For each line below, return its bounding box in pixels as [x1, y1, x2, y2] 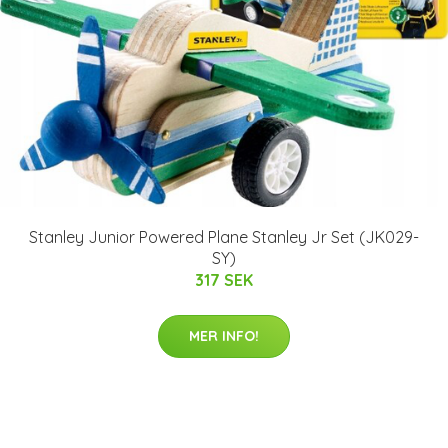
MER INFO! [189, 326, 259, 345]
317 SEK [195, 269, 253, 290]
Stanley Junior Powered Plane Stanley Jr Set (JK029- [29, 226, 419, 247]
